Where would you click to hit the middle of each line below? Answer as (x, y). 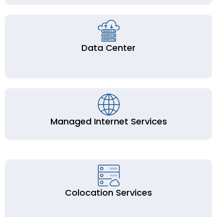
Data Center (108, 48)
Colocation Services (108, 193)
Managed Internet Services (108, 121)
